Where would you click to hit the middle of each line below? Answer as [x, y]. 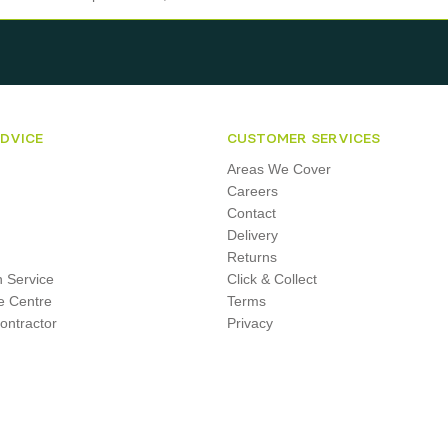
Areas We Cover [279, 169]
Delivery [253, 235]
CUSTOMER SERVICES [304, 138]
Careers [253, 191]
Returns [252, 257]
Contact [252, 213]
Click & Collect [272, 279]
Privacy [250, 323]
